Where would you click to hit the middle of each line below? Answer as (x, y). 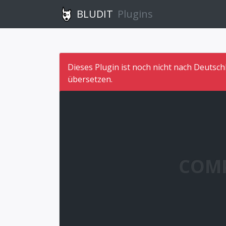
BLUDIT (95, 14)
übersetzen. (90, 79)
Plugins (135, 14)
